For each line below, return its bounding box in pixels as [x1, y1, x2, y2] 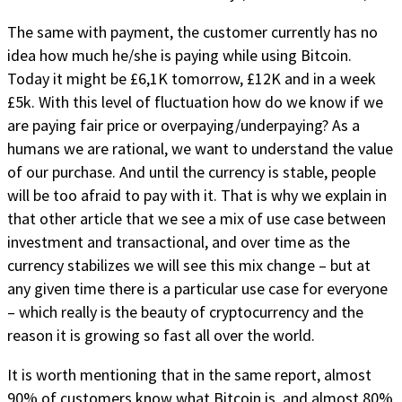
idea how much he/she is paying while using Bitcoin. [7, 44, 352, 66]
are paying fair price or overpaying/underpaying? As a [7, 114, 360, 135]
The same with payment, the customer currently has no [7, 21, 378, 42]
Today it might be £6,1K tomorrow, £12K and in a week [7, 67, 376, 89]
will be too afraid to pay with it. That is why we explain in [7, 184, 387, 205]
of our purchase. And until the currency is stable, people [7, 161, 376, 182]
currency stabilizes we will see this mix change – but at [7, 254, 371, 275]
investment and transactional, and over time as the [7, 231, 350, 252]
